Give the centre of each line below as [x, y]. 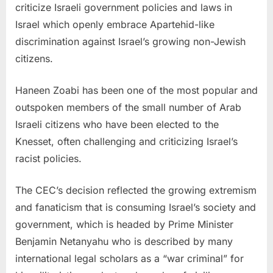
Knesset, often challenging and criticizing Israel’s [126, 142]
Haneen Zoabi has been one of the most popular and [136, 90]
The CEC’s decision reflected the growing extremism [136, 190]
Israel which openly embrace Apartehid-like [115, 25]
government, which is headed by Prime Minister [124, 225]
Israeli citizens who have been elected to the [117, 125]
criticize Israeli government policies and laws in [124, 8]
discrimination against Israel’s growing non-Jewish [130, 42]
